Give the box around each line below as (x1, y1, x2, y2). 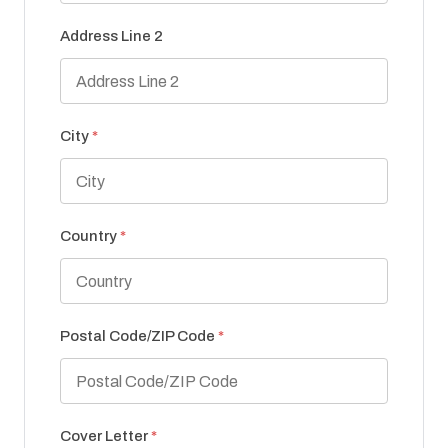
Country (60, 228, 120, 245)
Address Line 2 (60, 28, 163, 45)
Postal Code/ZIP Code (60, 328, 218, 345)
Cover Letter (60, 428, 151, 445)
